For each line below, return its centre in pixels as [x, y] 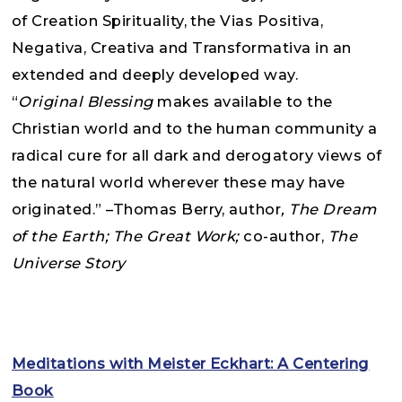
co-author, [286, 236]
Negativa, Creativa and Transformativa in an [182, 47]
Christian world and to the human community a [195, 128]
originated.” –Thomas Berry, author [147, 209]
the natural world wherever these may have [179, 182]
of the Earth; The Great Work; [128, 236]
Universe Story [69, 262]
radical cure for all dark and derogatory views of [197, 155]
